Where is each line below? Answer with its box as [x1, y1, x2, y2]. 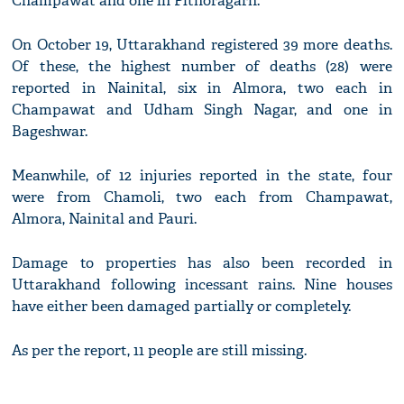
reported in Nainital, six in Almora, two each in [12, 78, 392, 98]
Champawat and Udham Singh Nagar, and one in [12, 100, 392, 120]
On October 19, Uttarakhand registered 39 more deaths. [12, 35, 392, 55]
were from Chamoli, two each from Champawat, [12, 188, 392, 207]
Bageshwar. [12, 122, 88, 142]
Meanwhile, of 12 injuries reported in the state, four [12, 166, 392, 186]
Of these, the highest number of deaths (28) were [12, 57, 392, 77]
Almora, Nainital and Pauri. [12, 209, 197, 229]
